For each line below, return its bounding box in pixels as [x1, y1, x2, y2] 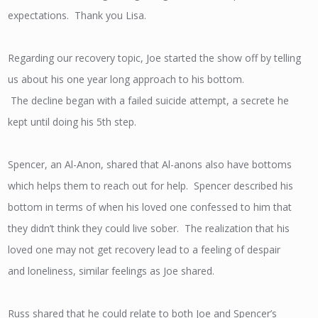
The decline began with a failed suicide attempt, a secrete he [8, 94, 290, 107]
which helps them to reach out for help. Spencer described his [8, 179, 294, 192]
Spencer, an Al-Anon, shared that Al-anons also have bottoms [8, 158, 292, 171]
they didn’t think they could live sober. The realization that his [8, 221, 290, 235]
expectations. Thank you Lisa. [8, 9, 147, 22]
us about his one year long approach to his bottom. [8, 72, 245, 86]
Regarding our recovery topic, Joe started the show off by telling [8, 51, 302, 65]
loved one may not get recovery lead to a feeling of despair [8, 243, 281, 256]
